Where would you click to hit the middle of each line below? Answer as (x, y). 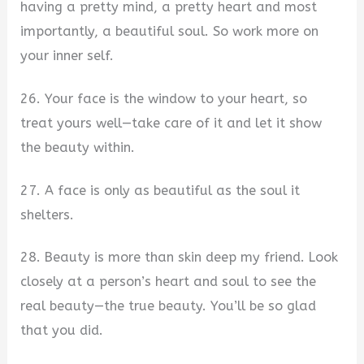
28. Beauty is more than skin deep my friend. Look (180, 258)
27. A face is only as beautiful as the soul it (160, 190)
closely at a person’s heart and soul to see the (169, 282)
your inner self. (67, 56)
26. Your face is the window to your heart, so (164, 98)
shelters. (48, 214)
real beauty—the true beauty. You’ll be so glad (169, 306)
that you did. (62, 331)
